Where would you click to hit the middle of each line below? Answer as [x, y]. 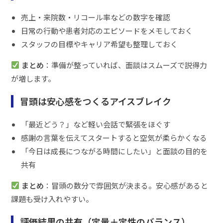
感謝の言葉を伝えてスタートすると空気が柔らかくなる [114, 137]
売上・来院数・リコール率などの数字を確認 [96, 17]
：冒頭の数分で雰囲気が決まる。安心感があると [126, 185]
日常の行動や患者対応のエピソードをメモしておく [107, 30]
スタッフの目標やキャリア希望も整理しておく [100, 44]
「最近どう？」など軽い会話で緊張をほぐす [96, 124]
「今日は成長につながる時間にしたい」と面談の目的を [114, 151]
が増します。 [33, 78]
